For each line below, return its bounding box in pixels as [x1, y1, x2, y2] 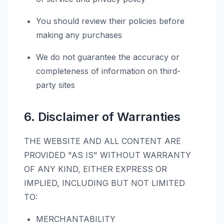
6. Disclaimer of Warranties [24, 109, 180, 124]
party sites [36, 80, 75, 90]
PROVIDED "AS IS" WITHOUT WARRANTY [24, 150, 191, 160]
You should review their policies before [36, 16, 184, 26]
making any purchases [36, 30, 122, 40]
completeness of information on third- [36, 66, 180, 76]
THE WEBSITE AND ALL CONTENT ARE [24, 136, 181, 146]
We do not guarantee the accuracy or [36, 52, 179, 62]
